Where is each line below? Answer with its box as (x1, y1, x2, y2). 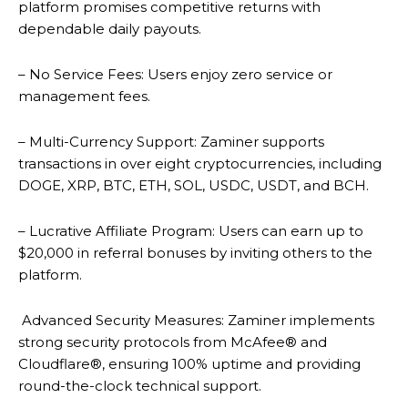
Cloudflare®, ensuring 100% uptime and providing (18, 354, 361, 372)
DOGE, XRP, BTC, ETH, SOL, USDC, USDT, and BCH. (18, 176, 369, 194)
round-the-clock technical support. (18, 376, 261, 394)
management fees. (18, 87, 150, 105)
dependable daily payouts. (18, 19, 201, 37)
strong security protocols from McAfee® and (18, 332, 327, 351)
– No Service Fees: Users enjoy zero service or (18, 65, 332, 83)
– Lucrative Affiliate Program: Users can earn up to (18, 221, 363, 240)
